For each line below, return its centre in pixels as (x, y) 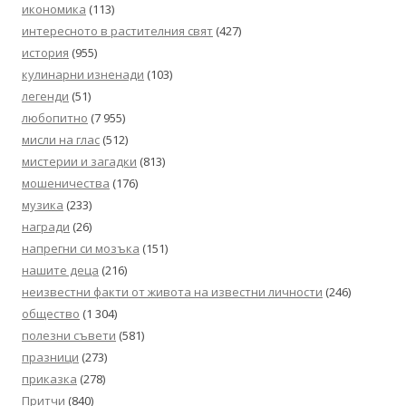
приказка (49, 379)
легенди (45, 96)
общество (51, 314)
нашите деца (60, 270)
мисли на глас (61, 140)
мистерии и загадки (79, 161)
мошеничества (66, 183)
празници (50, 357)
